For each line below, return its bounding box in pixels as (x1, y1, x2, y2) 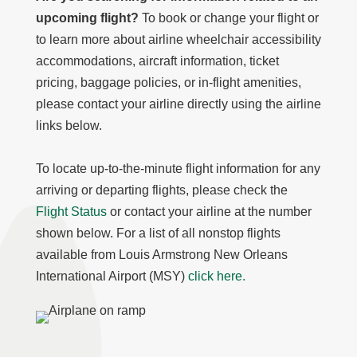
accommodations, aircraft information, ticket (35, 54, 279, 68)
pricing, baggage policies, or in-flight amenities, (35, 76, 301, 89)
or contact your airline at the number (106, 205, 312, 218)
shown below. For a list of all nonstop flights (35, 226, 280, 240)
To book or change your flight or (138, 11, 319, 25)
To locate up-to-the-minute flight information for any (35, 162, 320, 175)
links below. (35, 119, 102, 132)
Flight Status (35, 205, 107, 218)
